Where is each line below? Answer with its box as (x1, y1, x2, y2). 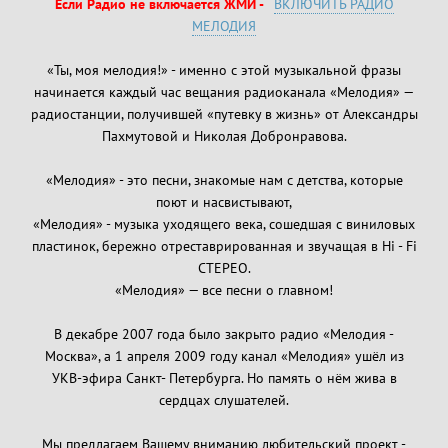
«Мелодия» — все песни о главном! (115, 280, 333, 299)
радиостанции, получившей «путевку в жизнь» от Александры (30, 104, 418, 123)
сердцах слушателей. (159, 390, 289, 409)
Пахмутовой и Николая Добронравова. (101, 126, 347, 145)
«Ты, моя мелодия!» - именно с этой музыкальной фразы (47, 60, 401, 79)
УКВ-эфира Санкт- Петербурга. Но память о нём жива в (51, 368, 397, 387)
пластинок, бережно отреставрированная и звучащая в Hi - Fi (31, 236, 417, 255)
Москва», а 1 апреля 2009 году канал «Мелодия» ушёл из (44, 346, 404, 365)
